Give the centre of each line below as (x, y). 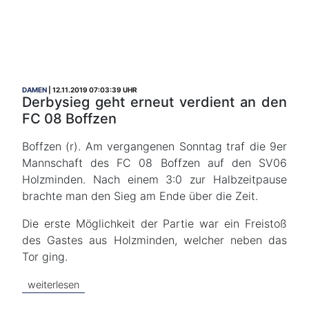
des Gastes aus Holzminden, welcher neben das (154, 240)
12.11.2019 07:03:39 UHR (95, 90)
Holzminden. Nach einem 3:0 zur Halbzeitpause (154, 179)
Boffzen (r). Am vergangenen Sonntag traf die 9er (154, 146)
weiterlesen (53, 285)
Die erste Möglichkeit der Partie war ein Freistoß (154, 223)
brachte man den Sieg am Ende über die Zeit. (140, 196)
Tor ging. (45, 257)
